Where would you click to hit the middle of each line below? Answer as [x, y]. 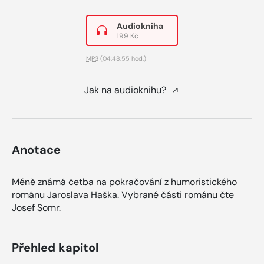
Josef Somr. [36, 207]
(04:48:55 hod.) [122, 58]
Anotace [36, 149]
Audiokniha [140, 26]
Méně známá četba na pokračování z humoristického [124, 181]
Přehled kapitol [55, 247]
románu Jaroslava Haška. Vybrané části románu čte [123, 194]
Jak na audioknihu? [125, 90]
